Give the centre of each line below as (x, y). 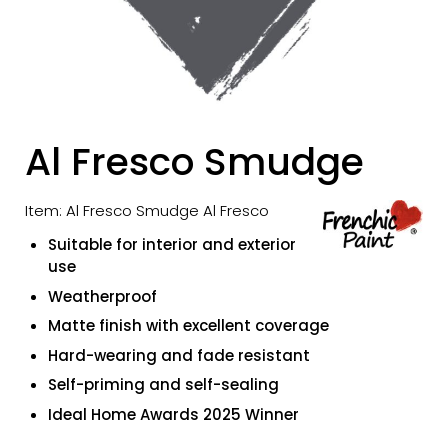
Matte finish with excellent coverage (188, 325)
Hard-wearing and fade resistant (178, 355)
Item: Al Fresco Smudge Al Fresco (147, 210)
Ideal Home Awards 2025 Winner (173, 414)
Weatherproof (102, 296)
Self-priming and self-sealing (163, 384)
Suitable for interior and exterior (171, 244)
